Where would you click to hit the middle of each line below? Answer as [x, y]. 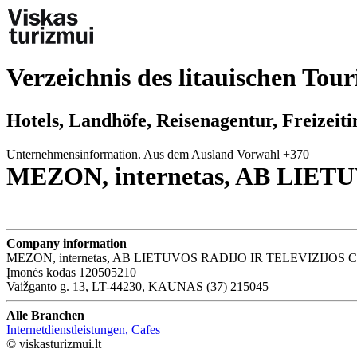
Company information [67, 243]
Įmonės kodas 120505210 [71, 272]
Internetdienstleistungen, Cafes [83, 329]
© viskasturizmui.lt [54, 343]
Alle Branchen [45, 315]
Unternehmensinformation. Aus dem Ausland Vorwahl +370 [158, 154]
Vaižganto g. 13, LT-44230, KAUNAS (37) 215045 [137, 286]
